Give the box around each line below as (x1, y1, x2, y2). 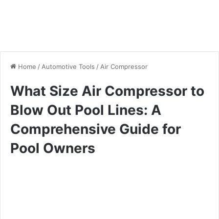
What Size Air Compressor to (10, 82, 204, 99)
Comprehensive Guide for (10, 120, 181, 137)
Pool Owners (10, 139, 95, 156)
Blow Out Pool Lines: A (10, 101, 161, 118)
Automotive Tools (42, 62, 95, 70)
